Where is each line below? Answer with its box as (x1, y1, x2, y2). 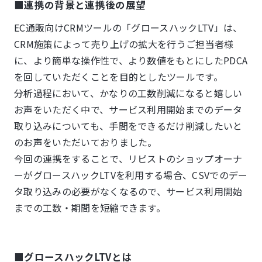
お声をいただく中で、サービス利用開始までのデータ (14, 102, 243, 116)
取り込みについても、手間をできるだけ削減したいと (14, 119, 243, 133)
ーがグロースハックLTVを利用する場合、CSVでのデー (14, 168, 248, 182)
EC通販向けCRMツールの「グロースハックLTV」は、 (14, 20, 243, 35)
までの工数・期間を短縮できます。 (14, 201, 166, 215)
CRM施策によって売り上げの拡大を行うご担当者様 (14, 37, 234, 51)
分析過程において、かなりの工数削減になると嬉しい (14, 86, 243, 100)
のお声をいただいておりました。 (14, 135, 157, 149)
